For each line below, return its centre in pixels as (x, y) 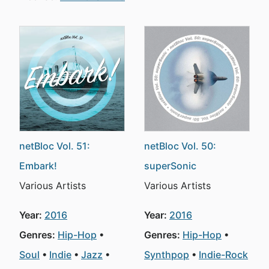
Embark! (38, 166)
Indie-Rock (223, 255)
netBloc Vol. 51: (55, 146)
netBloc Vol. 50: (180, 146)
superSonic (170, 166)
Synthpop (167, 255)
